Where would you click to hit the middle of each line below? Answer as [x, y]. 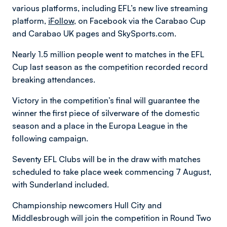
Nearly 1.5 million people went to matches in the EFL [108, 54]
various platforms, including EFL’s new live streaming [110, 8]
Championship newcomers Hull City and [87, 205]
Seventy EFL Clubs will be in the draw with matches [106, 159]
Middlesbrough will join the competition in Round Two [112, 218]
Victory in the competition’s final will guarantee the [106, 100]
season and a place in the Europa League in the [100, 126]
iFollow [61, 21]
